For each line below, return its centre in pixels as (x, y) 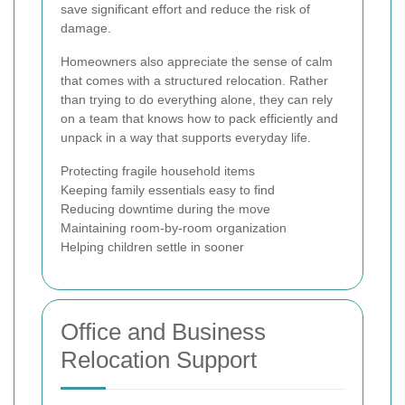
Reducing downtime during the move (165, 209)
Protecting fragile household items (158, 171)
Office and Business (163, 332)
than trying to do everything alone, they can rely (197, 100)
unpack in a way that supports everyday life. (186, 138)
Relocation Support (159, 360)
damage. (86, 28)
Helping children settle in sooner (152, 247)
